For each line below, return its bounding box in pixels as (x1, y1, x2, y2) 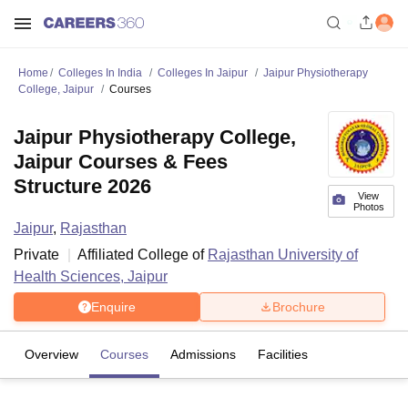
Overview (25, 347, 78, 362)
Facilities (258, 347, 308, 362)
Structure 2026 (14, 175, 151, 198)
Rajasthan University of (208, 247, 358, 262)
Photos (352, 201, 384, 212)
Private (14, 247, 59, 262)
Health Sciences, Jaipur (14, 269, 168, 284)
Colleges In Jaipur (158, 66, 248, 79)
